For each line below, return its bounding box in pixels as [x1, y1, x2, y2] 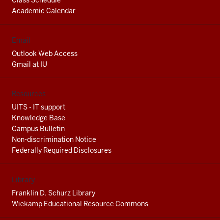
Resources [12, 89, 46, 98]
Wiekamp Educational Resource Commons [12, 199, 148, 208]
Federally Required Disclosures [12, 146, 111, 155]
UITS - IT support [12, 103, 65, 111]
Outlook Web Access [12, 49, 78, 58]
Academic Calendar [12, 6, 76, 15]
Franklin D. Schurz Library [12, 189, 95, 197]
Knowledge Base [12, 113, 65, 122]
